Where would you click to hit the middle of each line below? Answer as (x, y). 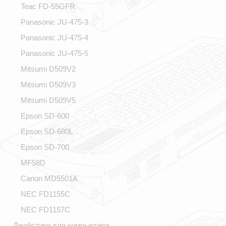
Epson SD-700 (45, 147)
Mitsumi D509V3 (48, 84)
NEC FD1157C (45, 210)
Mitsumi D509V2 (48, 69)
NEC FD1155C (45, 194)
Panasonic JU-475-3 (54, 22)
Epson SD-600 (45, 116)
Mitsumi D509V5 (48, 100)
